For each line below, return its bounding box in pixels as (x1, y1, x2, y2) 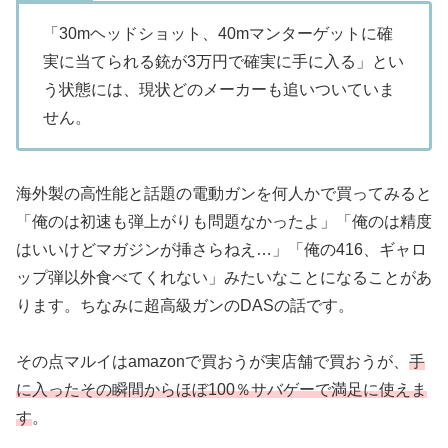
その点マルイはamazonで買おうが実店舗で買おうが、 (16, 353, 409, 371)
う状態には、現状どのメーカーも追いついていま (43, 80, 395, 98)
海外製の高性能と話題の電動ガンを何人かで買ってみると (16, 184, 432, 202)
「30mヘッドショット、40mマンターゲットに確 (43, 24, 393, 42)
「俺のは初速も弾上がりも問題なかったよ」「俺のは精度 (16, 212, 432, 230)
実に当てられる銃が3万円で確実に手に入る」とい (43, 52, 404, 70)
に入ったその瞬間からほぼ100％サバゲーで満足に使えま (16, 381, 427, 399)
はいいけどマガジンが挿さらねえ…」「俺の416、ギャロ (16, 240, 427, 258)
